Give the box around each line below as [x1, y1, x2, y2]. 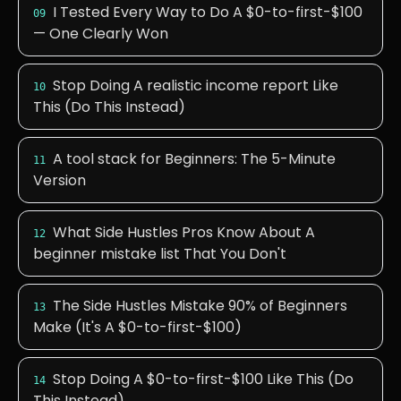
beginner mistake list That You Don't [33, 243, 286, 264]
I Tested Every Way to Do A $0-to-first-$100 [53, 2, 363, 22]
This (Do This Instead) [33, 97, 185, 117]
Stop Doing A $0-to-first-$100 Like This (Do [53, 369, 354, 389]
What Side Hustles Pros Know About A [53, 222, 315, 243]
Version [33, 170, 86, 191]
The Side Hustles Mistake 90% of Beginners [53, 295, 347, 316]
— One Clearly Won [33, 23, 168, 44]
